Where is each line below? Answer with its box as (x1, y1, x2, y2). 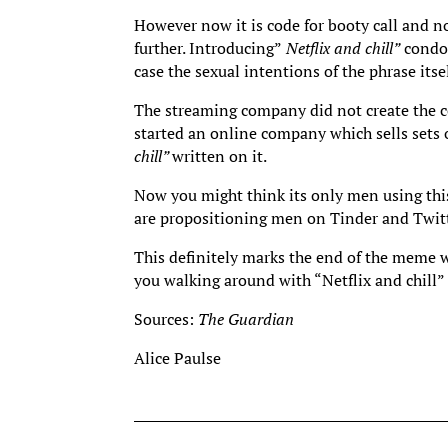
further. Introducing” (134, 37, 283, 60)
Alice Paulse (134, 347, 222, 370)
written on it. (172, 145, 268, 168)
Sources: (134, 308, 199, 331)
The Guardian (198, 308, 295, 331)
